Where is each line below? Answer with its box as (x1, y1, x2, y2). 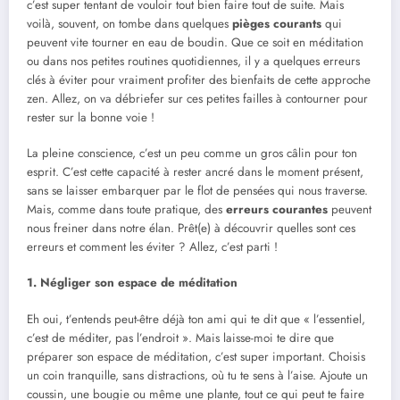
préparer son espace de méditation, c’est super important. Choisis (27, 347, 365, 365)
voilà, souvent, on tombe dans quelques (27, 15, 232, 32)
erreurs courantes (226, 201, 328, 219)
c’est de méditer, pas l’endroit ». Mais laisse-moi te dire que (27, 329, 334, 346)
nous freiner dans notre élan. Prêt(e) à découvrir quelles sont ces (27, 220, 355, 237)
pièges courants (232, 15, 321, 32)
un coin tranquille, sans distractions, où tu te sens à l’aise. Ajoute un (27, 366, 368, 384)
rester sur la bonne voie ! (27, 109, 154, 126)
